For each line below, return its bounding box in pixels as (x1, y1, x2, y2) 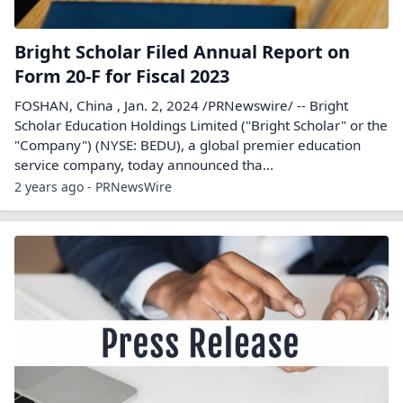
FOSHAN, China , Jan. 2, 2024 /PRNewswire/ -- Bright (14, 95, 348, 114)
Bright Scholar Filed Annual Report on (14, 39, 350, 64)
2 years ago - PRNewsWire (14, 177, 172, 195)
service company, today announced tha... (14, 155, 273, 174)
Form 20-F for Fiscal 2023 (14, 63, 229, 88)
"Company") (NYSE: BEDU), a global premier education (14, 135, 361, 154)
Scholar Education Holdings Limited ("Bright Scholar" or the (14, 115, 388, 134)
